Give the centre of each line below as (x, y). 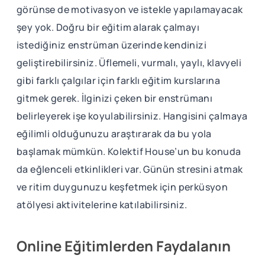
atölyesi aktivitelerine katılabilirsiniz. (102, 204)
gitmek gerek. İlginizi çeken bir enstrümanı (115, 98)
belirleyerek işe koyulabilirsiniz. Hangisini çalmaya (132, 116)
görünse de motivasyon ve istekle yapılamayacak (130, 9)
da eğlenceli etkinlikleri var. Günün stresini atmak (130, 169)
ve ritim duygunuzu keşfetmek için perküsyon (122, 187)
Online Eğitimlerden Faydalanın (124, 245)
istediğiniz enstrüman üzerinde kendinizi (112, 45)
